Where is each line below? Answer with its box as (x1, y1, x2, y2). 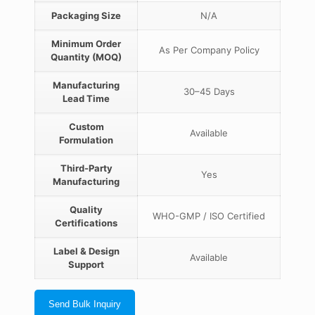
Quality (70, 204, 103, 215)
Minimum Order (51, 38, 121, 49)
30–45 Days (183, 86, 235, 97)
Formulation (59, 134, 113, 146)
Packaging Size (51, 10, 121, 21)
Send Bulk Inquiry (49, 299, 121, 309)
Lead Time (63, 93, 110, 104)
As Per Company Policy (158, 44, 259, 56)
